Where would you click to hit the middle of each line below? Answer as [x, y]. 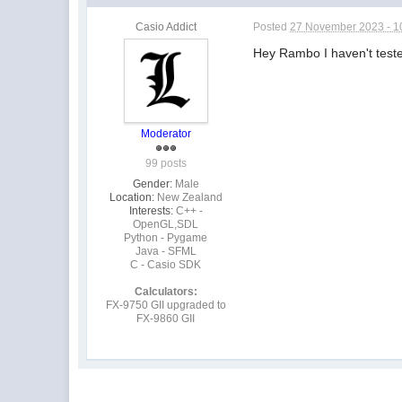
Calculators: [166, 291]
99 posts [166, 163]
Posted [272, 26]
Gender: [152, 184]
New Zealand [189, 197]
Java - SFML [166, 251]
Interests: [151, 210]
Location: [131, 197]
